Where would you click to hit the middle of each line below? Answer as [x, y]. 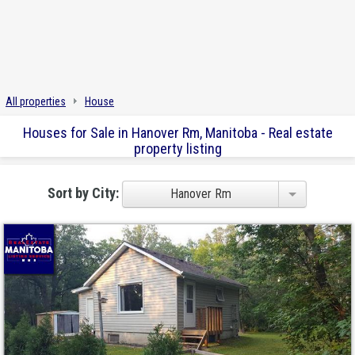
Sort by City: [85, 193]
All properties [36, 101]
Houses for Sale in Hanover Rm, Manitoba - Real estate [177, 133]
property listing [177, 149]
